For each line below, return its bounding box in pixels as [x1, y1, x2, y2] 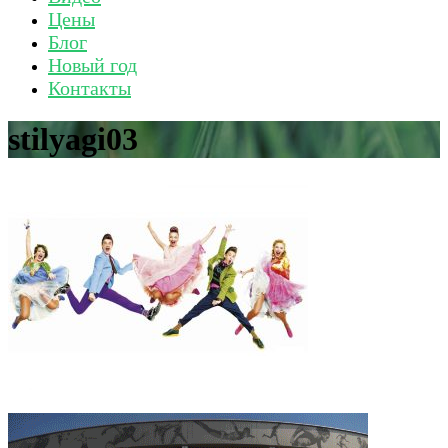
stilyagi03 [8, 121, 138, 158]
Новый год [48, 54, 137, 76]
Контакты [48, 77, 131, 99]
